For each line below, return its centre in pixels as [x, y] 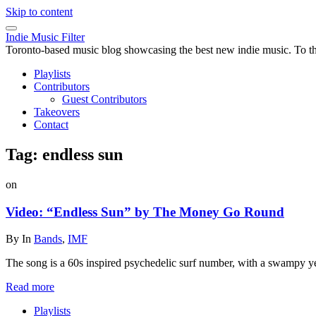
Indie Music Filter [45, 37]
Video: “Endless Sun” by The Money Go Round [145, 212]
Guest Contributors [104, 99]
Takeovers [57, 112]
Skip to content [39, 12]
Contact [51, 124]
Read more [30, 287]
